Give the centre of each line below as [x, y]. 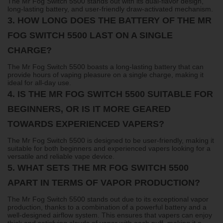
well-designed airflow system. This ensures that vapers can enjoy [110, 215]
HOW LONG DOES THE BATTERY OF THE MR [114, 20]
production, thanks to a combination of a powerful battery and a [107, 207]
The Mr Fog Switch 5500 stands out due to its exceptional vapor [108, 199]
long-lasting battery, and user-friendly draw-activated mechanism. [110, 9]
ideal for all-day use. [39, 82]
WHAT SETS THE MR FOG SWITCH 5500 [103, 167]
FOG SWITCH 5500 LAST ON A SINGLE [90, 35]
